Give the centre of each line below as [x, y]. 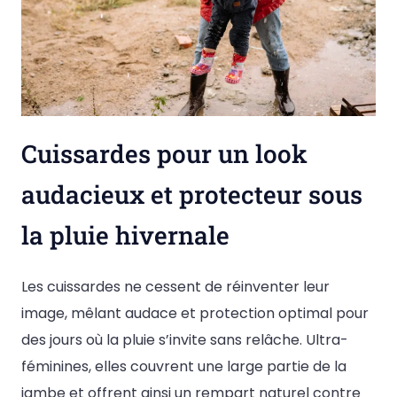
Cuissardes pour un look [164, 154]
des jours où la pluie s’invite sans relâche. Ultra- [185, 340]
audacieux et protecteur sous [192, 195]
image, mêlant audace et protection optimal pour [195, 314]
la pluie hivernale [125, 236]
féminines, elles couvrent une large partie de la [184, 367]
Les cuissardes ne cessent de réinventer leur [175, 287]
